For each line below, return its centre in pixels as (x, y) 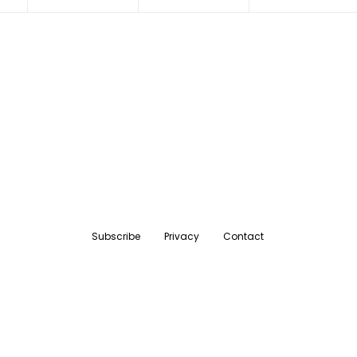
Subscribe (116, 237)
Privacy (182, 237)
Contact (244, 237)
